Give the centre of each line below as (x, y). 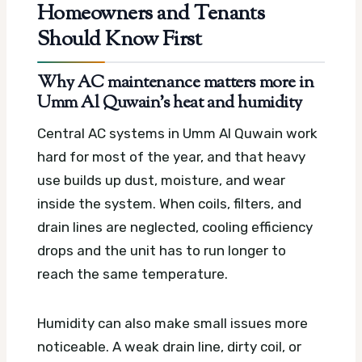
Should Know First (120, 40)
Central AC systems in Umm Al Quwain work (177, 134)
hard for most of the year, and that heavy (171, 157)
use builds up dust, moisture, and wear (161, 181)
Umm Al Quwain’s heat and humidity (170, 103)
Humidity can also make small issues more (173, 324)
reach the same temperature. (133, 274)
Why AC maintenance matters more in (176, 83)
